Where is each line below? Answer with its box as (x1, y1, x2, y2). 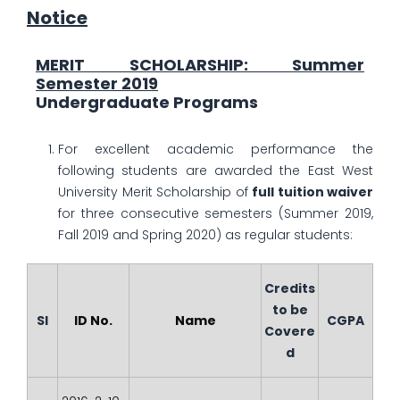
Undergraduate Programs (36, 91, 258, 113)
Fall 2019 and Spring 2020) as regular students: (58, 226, 353, 244)
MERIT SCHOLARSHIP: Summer (36, 54, 364, 76)
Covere (264, 322, 315, 340)
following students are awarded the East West (58, 162, 373, 179)
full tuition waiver (252, 183, 373, 201)
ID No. (74, 312, 112, 329)
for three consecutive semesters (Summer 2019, (58, 204, 373, 222)
